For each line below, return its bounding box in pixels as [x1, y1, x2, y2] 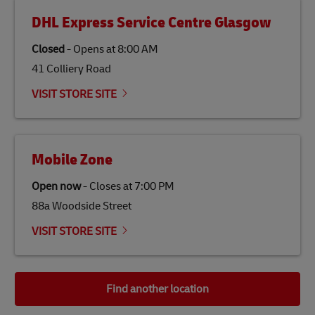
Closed [32, 42, 65, 57]
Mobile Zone [32, 150, 112, 170]
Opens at [73, 42, 115, 57]
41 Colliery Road [32, 62, 111, 77]
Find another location [106, 282, 209, 297]
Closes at [89, 179, 132, 194]
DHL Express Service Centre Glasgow [32, 13, 271, 33]
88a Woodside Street [32, 199, 131, 214]
